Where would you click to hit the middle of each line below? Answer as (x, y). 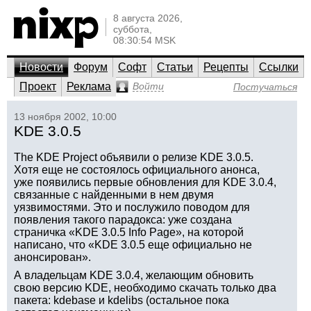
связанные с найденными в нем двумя (114, 195)
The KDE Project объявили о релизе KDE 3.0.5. (134, 157)
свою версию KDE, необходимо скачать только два (145, 288)
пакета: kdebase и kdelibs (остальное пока (121, 300)
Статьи (175, 67)
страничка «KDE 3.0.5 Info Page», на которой (129, 232)
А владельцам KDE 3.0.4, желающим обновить (134, 275)
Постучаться (265, 87)
